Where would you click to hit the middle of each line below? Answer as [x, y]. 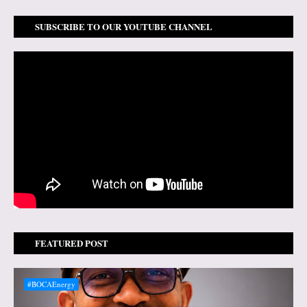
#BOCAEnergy [51, 284]
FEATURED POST [72, 243]
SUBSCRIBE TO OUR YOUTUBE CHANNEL [124, 26]
